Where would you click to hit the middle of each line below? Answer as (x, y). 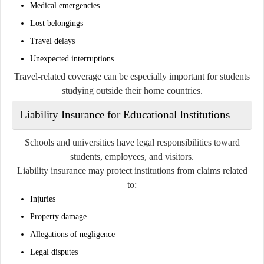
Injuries (43, 199)
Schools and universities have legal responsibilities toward (132, 142)
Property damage (58, 216)
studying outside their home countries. (132, 90)
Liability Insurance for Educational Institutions (125, 114)
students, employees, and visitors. (132, 156)
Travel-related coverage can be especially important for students (132, 76)
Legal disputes (54, 252)
